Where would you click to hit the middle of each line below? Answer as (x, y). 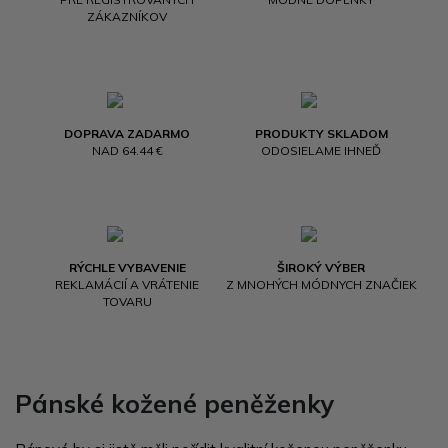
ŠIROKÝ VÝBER (321, 267)
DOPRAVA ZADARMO (127, 133)
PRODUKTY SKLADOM (321, 133)
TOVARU (127, 301)
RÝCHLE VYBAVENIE (127, 267)
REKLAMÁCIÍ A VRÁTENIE (127, 284)
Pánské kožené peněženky (175, 403)
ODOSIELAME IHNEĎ (321, 150)
